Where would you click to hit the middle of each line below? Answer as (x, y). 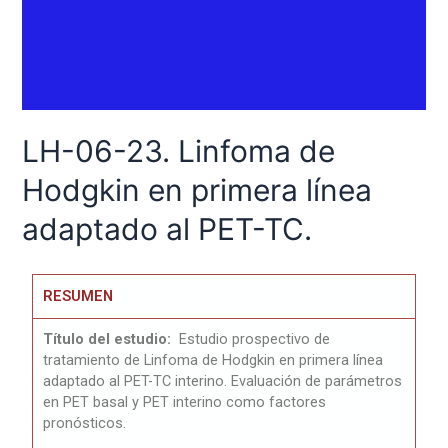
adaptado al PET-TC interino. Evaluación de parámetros (223, 381)
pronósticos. (85, 423)
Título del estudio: (109, 339)
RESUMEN (78, 296)
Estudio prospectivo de (255, 339)
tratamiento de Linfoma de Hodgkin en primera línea (213, 360)
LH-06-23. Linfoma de (179, 151)
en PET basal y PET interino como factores (185, 402)
